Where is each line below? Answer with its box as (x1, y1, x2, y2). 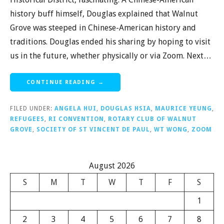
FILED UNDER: (10, 105, 54, 112)
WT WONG (154, 126, 187, 133)
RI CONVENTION (48, 115, 104, 122)
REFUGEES (10, 115, 44, 122)
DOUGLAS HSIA (100, 105, 151, 112)
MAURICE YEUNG (155, 105, 212, 112)
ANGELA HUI (54, 105, 96, 112)
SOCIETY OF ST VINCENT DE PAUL (36, 126, 150, 133)
